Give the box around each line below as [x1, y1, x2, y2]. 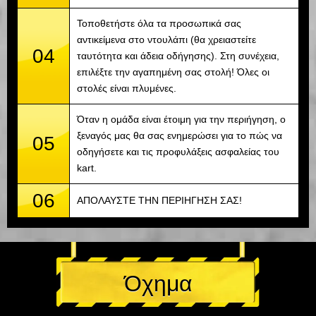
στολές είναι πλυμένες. [77, 83, 176, 95]
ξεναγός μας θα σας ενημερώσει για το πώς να [77, 130, 282, 142]
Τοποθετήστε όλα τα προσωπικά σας [77, 18, 241, 30]
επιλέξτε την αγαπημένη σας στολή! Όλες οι [77, 66, 269, 78]
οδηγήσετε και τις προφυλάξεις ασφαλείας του [77, 146, 279, 158]
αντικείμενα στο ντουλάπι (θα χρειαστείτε [77, 34, 256, 46]
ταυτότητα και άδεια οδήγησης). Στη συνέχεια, [77, 50, 279, 62]
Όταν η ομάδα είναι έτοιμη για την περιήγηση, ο [77, 114, 286, 126]
